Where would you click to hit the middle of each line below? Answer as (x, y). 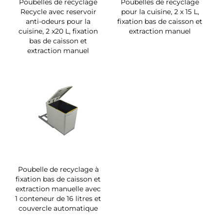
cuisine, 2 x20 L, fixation (58, 31)
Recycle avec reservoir (58, 11)
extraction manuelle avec (58, 189)
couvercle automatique (58, 208)
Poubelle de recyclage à (58, 169)
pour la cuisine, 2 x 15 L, (160, 11)
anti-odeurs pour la (58, 21)
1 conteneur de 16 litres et (58, 198)
